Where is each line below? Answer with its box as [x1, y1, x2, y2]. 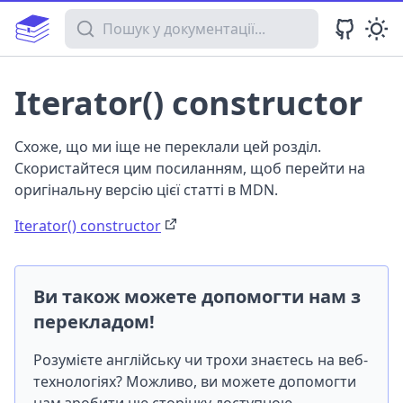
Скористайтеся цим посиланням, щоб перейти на [14, 158, 365, 178]
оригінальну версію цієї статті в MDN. [14, 180, 278, 200]
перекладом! [33, 309, 155, 334]
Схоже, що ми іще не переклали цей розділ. [14, 137, 321, 157]
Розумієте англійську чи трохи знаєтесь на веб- [33, 350, 368, 370]
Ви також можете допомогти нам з [33, 284, 361, 309]
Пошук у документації [64, 9, 216, 29]
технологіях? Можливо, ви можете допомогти [33, 372, 356, 391]
